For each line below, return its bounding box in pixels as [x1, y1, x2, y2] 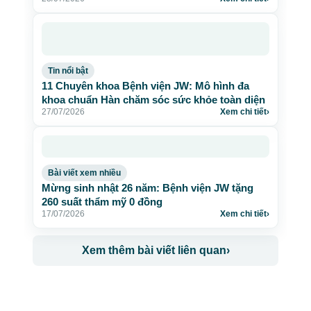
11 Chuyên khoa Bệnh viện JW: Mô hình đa [42, 80, 249, 92]
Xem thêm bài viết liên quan [81, 244, 226, 256]
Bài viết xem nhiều [48, 168, 121, 178]
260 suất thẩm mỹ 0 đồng [42, 196, 162, 208]
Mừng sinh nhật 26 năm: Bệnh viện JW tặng [42, 182, 253, 194]
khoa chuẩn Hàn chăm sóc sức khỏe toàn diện [42, 94, 265, 106]
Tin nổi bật [48, 66, 88, 76]
